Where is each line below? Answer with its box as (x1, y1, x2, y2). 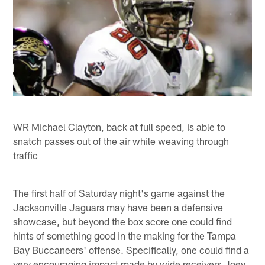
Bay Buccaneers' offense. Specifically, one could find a (13, 243, 250, 256)
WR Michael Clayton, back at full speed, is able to (13, 120, 226, 132)
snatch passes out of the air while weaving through (13, 134, 230, 147)
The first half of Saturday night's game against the (13, 186, 225, 199)
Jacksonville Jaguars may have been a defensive (13, 201, 224, 213)
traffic (13, 148, 38, 161)
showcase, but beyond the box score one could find (13, 215, 232, 227)
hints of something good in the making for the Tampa (13, 229, 237, 241)
